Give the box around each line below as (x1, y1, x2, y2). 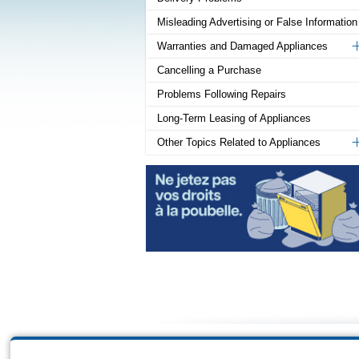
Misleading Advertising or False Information (157, 16, 357, 29)
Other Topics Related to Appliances (157, 136, 321, 149)
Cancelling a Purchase (157, 64, 261, 77)
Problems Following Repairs (157, 88, 286, 101)
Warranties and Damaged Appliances (157, 40, 328, 53)
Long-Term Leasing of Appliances (157, 112, 311, 125)
